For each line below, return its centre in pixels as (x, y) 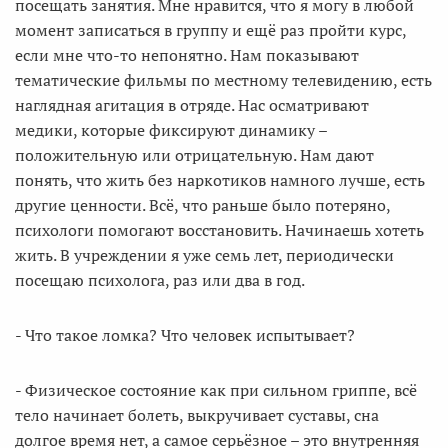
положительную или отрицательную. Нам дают (194, 155)
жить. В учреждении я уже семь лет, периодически (204, 255)
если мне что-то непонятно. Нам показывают (187, 55)
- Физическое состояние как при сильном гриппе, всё (216, 390)
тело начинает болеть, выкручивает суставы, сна (197, 415)
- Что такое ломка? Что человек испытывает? (185, 335)
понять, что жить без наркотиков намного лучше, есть (220, 180)
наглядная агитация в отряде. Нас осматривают (192, 105)
